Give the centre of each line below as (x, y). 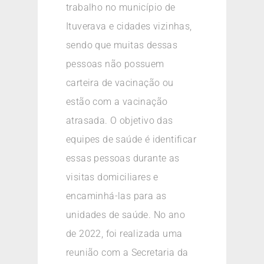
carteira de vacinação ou (120, 83)
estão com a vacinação (117, 102)
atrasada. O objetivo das (120, 121)
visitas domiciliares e (112, 177)
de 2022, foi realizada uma (124, 234)
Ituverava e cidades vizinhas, (129, 27)
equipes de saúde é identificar (131, 140)
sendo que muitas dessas (122, 45)
